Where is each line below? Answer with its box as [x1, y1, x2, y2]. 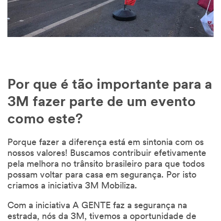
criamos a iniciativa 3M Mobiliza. [7, 182, 137, 191]
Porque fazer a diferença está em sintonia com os [7, 138, 204, 148]
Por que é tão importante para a [7, 78, 212, 93]
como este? [7, 113, 83, 127]
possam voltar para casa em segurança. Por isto [7, 171, 196, 181]
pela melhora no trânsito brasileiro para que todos [7, 160, 205, 170]
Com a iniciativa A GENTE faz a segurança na [7, 201, 187, 211]
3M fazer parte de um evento [7, 96, 196, 110]
